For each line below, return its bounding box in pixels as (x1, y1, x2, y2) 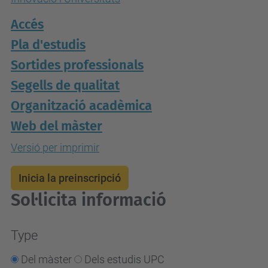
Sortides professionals (11, 57, 144, 73)
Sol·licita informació (11, 190, 166, 211)
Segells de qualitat (11, 78, 120, 93)
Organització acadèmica (11, 98, 152, 114)
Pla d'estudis (11, 37, 86, 53)
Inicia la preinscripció (19, 172, 121, 184)
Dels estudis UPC (84, 253, 165, 266)
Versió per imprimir (11, 141, 99, 154)
